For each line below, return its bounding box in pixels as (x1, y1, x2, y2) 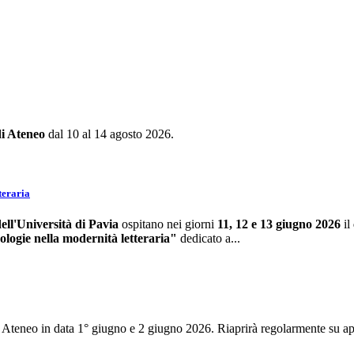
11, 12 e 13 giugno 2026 (214, 217, 341, 231)
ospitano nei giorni (119, 217, 214, 231)
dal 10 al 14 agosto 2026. (45, 126, 174, 141)
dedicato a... (177, 231, 240, 245)
